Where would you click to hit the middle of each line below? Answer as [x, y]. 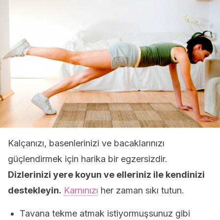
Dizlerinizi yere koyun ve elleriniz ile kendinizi [106, 175]
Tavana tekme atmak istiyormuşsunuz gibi [105, 213]
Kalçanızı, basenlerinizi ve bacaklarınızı [86, 143]
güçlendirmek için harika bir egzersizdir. [88, 159]
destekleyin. [35, 190]
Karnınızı [81, 190]
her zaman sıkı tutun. [141, 190]
